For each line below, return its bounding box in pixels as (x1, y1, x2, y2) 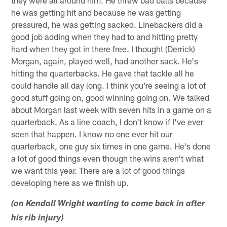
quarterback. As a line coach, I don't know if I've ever (11, 117, 204, 127)
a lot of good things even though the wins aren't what (11, 153, 204, 164)
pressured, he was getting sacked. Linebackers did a (11, 19, 203, 30)
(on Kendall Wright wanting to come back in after (11, 200, 206, 209)
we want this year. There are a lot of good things (11, 165, 185, 176)
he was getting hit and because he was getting (11, 7, 181, 18)
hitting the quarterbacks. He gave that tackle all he (11, 68, 195, 79)
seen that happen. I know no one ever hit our (11, 129, 173, 139)
